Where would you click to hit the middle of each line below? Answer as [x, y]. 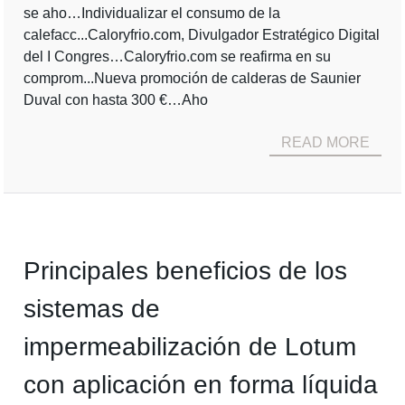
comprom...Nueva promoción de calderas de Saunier [193, 78]
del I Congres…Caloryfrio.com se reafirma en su [178, 57]
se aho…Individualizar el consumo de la [152, 13]
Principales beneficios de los [186, 271]
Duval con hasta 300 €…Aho [116, 100]
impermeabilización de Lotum [190, 347]
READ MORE [325, 142]
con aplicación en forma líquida [201, 385]
